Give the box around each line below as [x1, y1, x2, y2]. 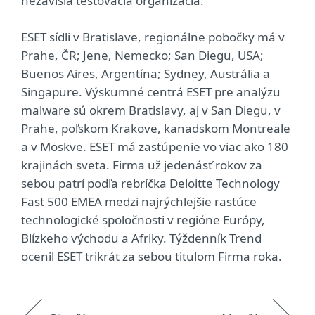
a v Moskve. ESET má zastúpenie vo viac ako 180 [21, 138, 288, 155]
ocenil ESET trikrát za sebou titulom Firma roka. [21, 247, 282, 264]
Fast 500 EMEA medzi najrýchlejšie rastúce [21, 193, 257, 210]
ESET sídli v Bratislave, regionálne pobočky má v [21, 28, 285, 45]
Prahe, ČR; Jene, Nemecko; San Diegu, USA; [21, 46, 264, 63]
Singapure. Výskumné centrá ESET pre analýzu [21, 83, 281, 100]
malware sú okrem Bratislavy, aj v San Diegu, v [21, 101, 281, 118]
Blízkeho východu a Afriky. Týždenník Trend [21, 229, 262, 246]
